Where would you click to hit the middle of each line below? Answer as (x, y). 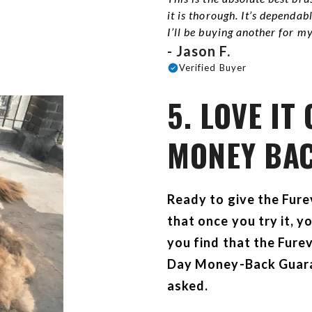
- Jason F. (201, 51)
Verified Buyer (213, 68)
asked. (189, 286)
